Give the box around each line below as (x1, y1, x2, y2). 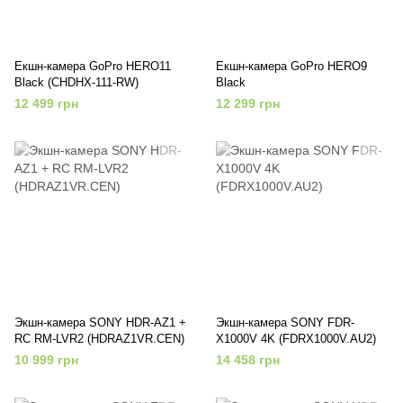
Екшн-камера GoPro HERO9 (216, 58, 367, 73)
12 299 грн (216, 95, 280, 111)
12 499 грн (14, 95, 78, 111)
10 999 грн (14, 352, 78, 367)
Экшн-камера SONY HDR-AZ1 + (14, 315, 186, 329)
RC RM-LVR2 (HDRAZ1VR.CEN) (14, 331, 184, 345)
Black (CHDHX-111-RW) (14, 75, 139, 89)
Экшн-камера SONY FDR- (216, 315, 354, 329)
